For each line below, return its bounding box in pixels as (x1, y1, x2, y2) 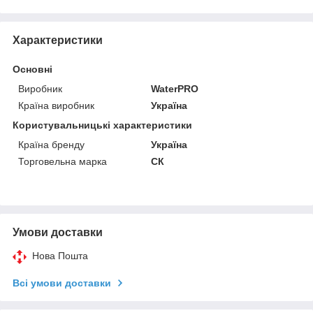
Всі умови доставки (13, 277, 111, 289)
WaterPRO (151, 82, 199, 94)
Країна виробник (18, 99, 94, 111)
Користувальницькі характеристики (13, 119, 192, 131)
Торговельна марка (18, 155, 107, 167)
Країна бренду (18, 138, 85, 150)
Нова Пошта (32, 249, 88, 261)
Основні (13, 63, 52, 75)
